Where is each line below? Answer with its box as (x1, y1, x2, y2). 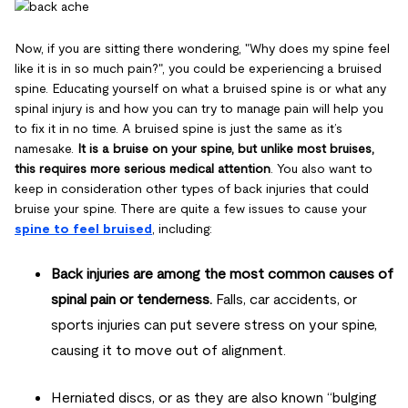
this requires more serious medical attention (15, 160, 270, 176)
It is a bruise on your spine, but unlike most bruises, (77, 140, 374, 156)
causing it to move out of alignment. (51, 342, 286, 358)
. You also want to (270, 160, 372, 176)
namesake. (15, 140, 77, 156)
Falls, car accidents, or (212, 291, 357, 307)
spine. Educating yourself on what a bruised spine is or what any (15, 80, 386, 96)
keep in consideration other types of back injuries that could (15, 180, 369, 196)
